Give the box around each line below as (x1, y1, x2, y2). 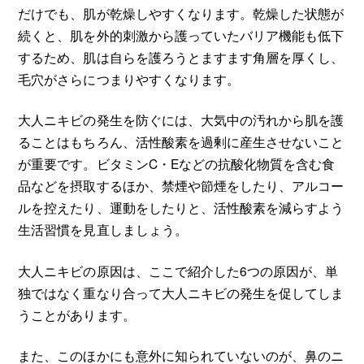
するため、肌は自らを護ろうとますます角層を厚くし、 (18, 47, 344, 66)
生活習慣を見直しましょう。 (18, 220, 188, 239)
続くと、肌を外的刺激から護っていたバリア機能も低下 (18, 25, 344, 44)
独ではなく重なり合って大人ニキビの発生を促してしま (18, 283, 344, 301)
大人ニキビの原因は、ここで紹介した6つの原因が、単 (18, 261, 338, 279)
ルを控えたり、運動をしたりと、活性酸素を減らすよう (18, 198, 344, 217)
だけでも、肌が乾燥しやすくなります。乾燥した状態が (18, 3, 344, 22)
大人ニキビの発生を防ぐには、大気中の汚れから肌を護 (18, 110, 344, 129)
